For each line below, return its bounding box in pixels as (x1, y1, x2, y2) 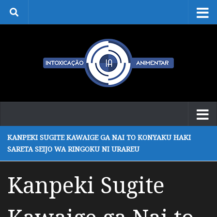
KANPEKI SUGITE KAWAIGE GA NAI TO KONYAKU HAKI (7, 133, 191, 142)
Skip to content (13, 9, 69, 20)
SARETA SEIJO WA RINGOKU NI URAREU (7, 144, 139, 154)
